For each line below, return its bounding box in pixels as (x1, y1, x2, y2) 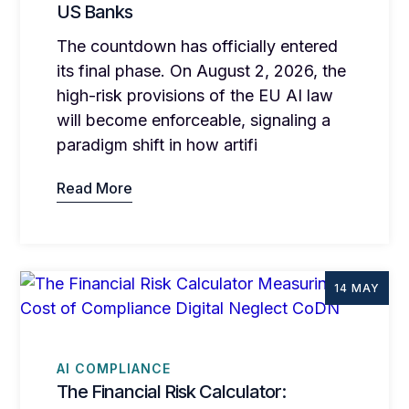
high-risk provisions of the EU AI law (57, 85, 334, 105)
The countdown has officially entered (57, 36, 339, 56)
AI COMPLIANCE (57, 360, 172, 376)
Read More (57, 178, 133, 197)
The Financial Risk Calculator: (57, 381, 287, 404)
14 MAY (333, 280, 380, 295)
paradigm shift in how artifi (57, 134, 258, 154)
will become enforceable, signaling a (57, 110, 331, 130)
